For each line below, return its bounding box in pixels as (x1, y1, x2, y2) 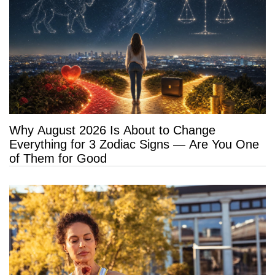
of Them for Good (9, 152, 107, 166)
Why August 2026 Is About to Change (9, 123, 215, 137)
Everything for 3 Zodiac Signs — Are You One (9, 137, 259, 152)
